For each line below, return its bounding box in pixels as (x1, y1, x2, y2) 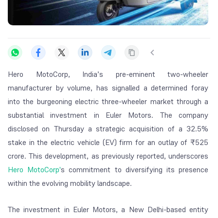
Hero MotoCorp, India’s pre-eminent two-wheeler (8, 69, 209, 80)
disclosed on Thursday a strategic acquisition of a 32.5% (8, 124, 209, 134)
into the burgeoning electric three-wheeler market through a (8, 96, 209, 107)
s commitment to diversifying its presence (61, 164, 209, 175)
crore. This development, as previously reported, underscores (8, 151, 209, 162)
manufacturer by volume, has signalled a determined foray (8, 83, 209, 93)
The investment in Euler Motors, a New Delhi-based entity (8, 204, 209, 215)
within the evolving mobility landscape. (8, 178, 132, 189)
